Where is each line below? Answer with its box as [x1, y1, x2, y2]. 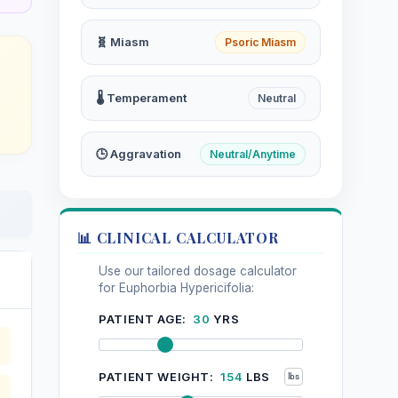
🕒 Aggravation [96, 147, 181, 162]
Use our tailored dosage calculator [99, 263, 297, 278]
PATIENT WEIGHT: [99, 370, 218, 385]
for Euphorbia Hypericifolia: [99, 280, 254, 295]
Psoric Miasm [225, 35, 296, 49]
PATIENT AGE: [99, 311, 190, 326]
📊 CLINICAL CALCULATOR [77, 227, 279, 247]
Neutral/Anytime [210, 147, 296, 161]
